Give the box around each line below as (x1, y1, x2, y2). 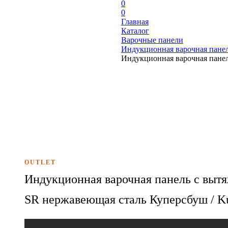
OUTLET (24, 159, 56, 166)
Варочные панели (121, 36, 183, 44)
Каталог (121, 26, 149, 35)
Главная (121, 17, 149, 26)
